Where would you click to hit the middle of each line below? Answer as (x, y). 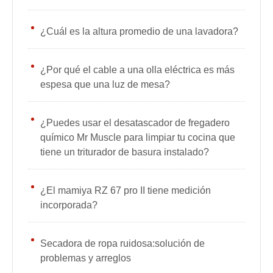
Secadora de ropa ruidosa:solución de (122, 243)
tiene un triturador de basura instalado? (125, 152)
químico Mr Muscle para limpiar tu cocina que (138, 137)
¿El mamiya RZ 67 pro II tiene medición (126, 190)
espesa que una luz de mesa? (105, 84)
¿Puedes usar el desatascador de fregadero (135, 123)
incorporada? (69, 205)
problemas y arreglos (86, 258)
